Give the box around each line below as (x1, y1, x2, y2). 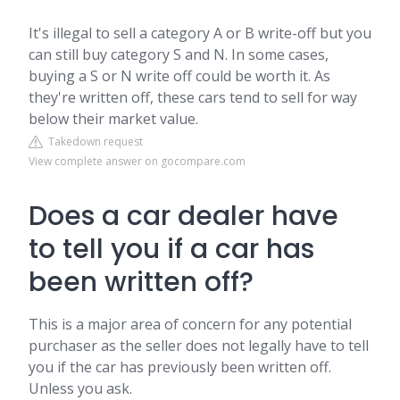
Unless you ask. (29, 379, 132, 398)
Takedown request (43, 134, 143, 149)
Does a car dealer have (29, 197, 338, 235)
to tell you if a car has (29, 230, 314, 268)
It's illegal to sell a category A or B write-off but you (29, 23, 371, 43)
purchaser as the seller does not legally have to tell (29, 336, 369, 355)
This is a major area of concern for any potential (29, 314, 352, 334)
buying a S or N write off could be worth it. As (29, 66, 330, 86)
